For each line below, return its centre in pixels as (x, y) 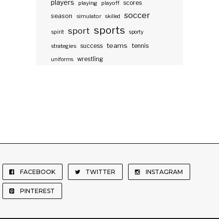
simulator (89, 16)
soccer (137, 15)
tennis (140, 46)
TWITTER (100, 172)
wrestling (90, 59)
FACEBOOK (38, 172)
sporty (136, 32)
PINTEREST (37, 191)
